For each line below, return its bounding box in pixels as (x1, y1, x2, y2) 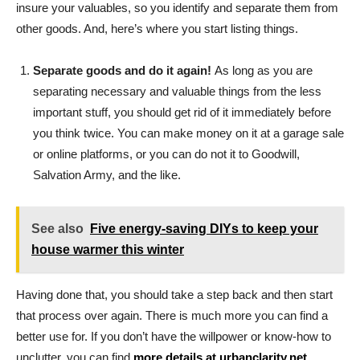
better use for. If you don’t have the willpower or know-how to (16, 329, 331, 343)
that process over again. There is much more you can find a (16, 309, 328, 322)
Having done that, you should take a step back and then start (16, 288, 333, 301)
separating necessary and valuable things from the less (33, 84, 321, 98)
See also (31, 222, 84, 235)
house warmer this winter (31, 243, 184, 256)
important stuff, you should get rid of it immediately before (33, 105, 331, 119)
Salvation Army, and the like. (33, 168, 181, 182)
